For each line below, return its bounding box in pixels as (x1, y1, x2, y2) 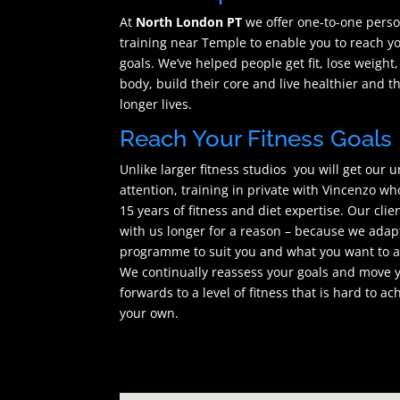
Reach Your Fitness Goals (120, 124, 393, 152)
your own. (120, 304, 179, 321)
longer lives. (120, 95, 193, 112)
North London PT (136, 12, 243, 30)
